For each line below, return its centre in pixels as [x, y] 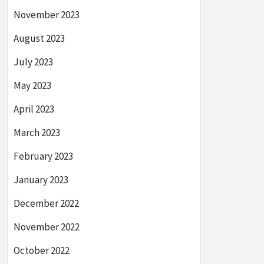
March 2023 [37, 133]
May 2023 [32, 85]
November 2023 [47, 15]
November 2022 [47, 227]
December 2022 [46, 203]
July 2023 [33, 62]
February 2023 [43, 156]
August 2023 [39, 38]
